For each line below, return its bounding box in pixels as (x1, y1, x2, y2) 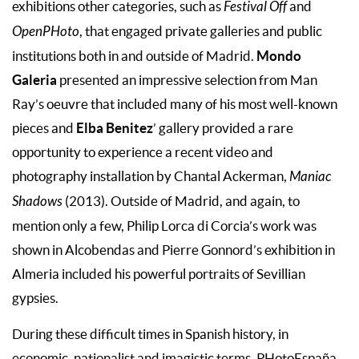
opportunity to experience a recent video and (12, 145, 273, 160)
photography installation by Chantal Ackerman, (12, 169, 289, 184)
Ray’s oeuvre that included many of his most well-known (12, 97, 337, 112)
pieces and (12, 121, 76, 136)
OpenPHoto (12, 24, 79, 41)
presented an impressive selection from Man (57, 73, 317, 88)
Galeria (12, 72, 57, 88)
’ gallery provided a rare (153, 121, 293, 136)
